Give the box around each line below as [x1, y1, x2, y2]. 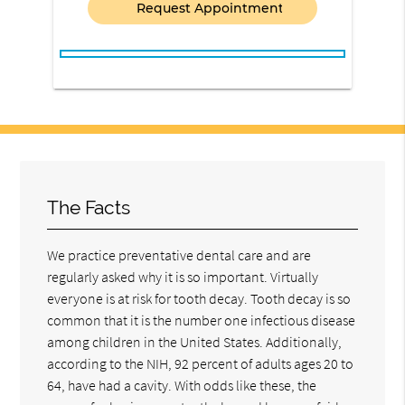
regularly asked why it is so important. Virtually [47, 268, 319, 287]
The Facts [47, 196, 131, 220]
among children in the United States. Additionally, [47, 333, 343, 352]
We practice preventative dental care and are [47, 246, 312, 265]
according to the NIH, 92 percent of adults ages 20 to [47, 354, 354, 373]
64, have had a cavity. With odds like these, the [47, 376, 317, 395]
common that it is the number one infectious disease [47, 311, 356, 330]
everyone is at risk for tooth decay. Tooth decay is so [47, 289, 352, 308]
